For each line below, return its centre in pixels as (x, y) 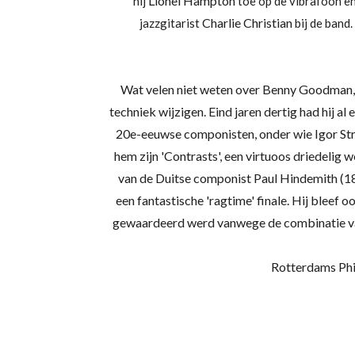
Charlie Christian (247, 23)
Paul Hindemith (295, 178)
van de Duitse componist (184, 178)
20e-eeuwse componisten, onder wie (214, 134)
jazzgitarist (169, 23)
